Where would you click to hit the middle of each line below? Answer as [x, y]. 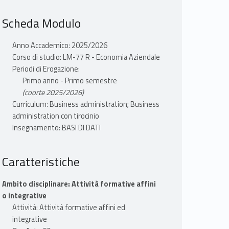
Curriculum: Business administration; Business [86, 105]
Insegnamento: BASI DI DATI [56, 128]
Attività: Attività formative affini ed [68, 208]
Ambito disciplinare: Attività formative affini [79, 184]
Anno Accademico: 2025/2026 [60, 46]
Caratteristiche [41, 162]
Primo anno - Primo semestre [70, 81]
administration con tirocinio [55, 116]
